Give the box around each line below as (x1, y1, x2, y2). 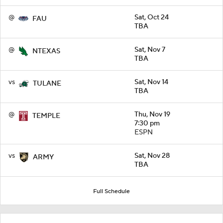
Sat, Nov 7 (134, 45, 165, 54)
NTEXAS (32, 46, 60, 56)
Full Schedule (93, 187, 130, 195)
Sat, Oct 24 (134, 12, 169, 22)
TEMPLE (32, 111, 60, 120)
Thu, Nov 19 (134, 110, 170, 119)
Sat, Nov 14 (134, 77, 168, 87)
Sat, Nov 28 (134, 151, 170, 160)
